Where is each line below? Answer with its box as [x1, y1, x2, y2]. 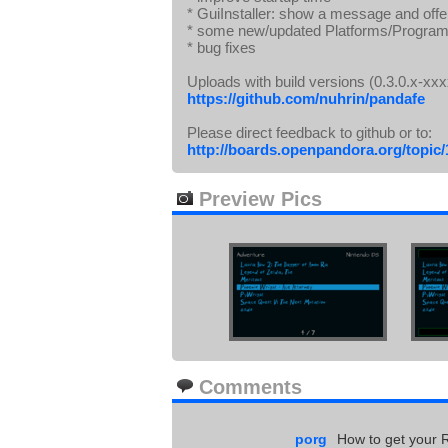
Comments [193, 376, 302, 398]
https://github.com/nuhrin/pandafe [187, 90, 425, 107]
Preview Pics [193, 188, 322, 210]
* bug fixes [187, 39, 256, 56]
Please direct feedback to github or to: [187, 124, 432, 141]
